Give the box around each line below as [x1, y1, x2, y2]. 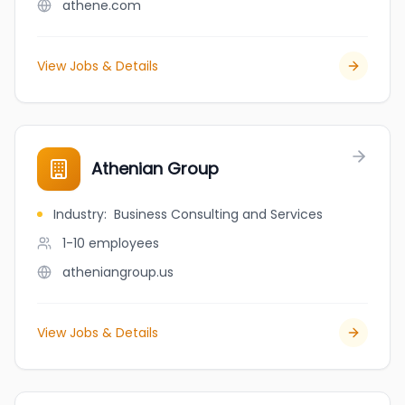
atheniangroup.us [62, 263, 174, 281]
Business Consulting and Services [114, 205, 323, 223]
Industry [53, 205, 104, 223]
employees [89, 234, 159, 252]
